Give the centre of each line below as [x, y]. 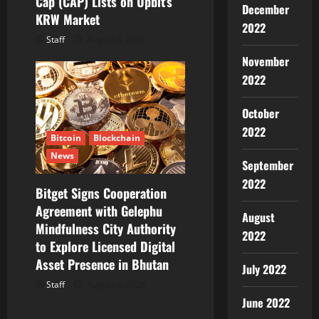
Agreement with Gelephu [99, 210]
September [267, 165]
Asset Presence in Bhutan [102, 264]
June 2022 [266, 303]
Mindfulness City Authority [106, 228]
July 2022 [264, 269]
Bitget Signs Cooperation [101, 193]
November [265, 61]
